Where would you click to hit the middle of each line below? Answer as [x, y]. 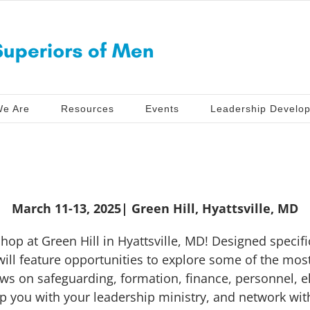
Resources [87, 109]
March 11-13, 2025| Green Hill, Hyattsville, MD [155, 208]
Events [162, 109]
